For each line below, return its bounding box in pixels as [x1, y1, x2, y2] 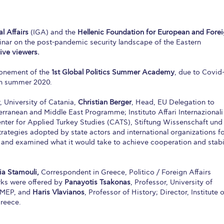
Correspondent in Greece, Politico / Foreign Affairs [39, 167, 211, 176]
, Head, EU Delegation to [131, 97, 214, 106]
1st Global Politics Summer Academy [51, 67, 174, 76]
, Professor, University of [130, 177, 212, 186]
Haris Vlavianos [32, 187, 84, 196]
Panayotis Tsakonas [64, 177, 130, 186]
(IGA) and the [28, 27, 77, 36]
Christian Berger [78, 97, 131, 106]
